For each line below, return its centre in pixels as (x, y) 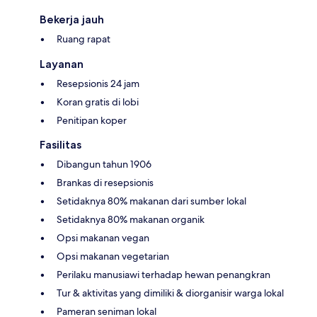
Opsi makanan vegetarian (113, 257)
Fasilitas (60, 145)
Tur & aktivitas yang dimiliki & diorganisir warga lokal (170, 293)
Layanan (62, 64)
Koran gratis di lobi (98, 102)
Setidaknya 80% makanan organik (131, 220)
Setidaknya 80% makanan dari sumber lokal (151, 201)
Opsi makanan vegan (103, 238)
